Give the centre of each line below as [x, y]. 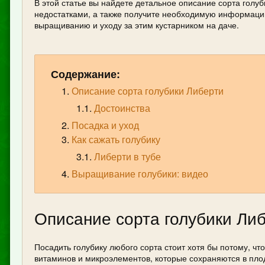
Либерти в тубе [127, 157]
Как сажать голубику [116, 140]
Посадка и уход [105, 125]
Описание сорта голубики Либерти [148, 91]
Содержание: [85, 74]
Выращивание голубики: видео [140, 174]
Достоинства [122, 108]
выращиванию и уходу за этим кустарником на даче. [137, 25]
